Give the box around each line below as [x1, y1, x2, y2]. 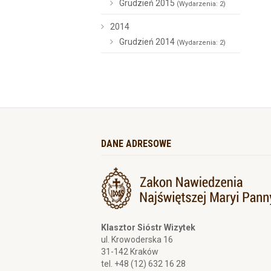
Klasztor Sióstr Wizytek [101, 223, 195, 232]
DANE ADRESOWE [101, 138, 171, 149]
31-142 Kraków [101, 247, 158, 256]
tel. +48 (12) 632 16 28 [101, 259, 186, 269]
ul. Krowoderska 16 [101, 235, 173, 244]
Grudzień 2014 [119, 37, 177, 47]
